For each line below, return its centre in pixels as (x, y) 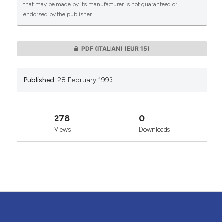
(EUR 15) (137, 49)
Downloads (154, 130)
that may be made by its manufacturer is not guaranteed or (100, 5)
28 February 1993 (85, 80)
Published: (39, 80)
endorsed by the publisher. (58, 15)
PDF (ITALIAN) (103, 49)
